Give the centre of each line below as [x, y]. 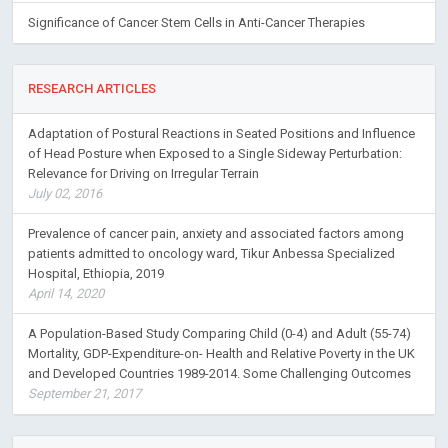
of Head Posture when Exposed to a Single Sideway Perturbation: [215, 153]
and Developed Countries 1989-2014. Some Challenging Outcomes [219, 373]
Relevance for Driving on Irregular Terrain [143, 173]
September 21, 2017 [84, 393]
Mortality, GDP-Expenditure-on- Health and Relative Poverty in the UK [221, 353]
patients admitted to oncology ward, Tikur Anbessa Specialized [211, 253]
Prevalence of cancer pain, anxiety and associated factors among [216, 233]
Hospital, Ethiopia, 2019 [96, 273]
